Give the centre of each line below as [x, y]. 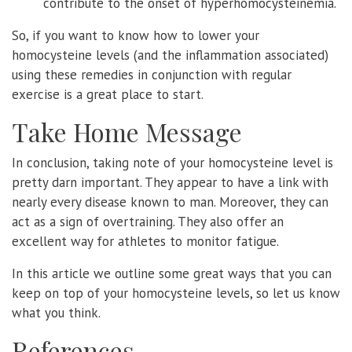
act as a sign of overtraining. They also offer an [148, 221]
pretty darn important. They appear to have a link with [170, 182]
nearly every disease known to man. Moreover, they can [170, 202]
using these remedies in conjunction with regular [152, 74]
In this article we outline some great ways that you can [172, 273]
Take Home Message [127, 131]
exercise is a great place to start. [108, 94]
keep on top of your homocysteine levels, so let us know [176, 293]
